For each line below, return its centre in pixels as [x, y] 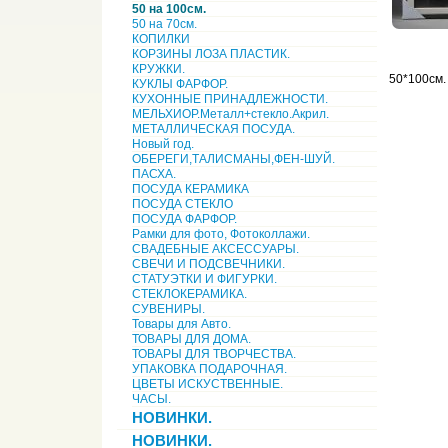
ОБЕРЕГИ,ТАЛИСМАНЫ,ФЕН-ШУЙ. [233, 159]
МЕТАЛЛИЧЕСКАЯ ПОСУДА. [213, 129]
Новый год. [163, 144]
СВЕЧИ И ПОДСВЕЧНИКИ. [208, 264]
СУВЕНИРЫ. [168, 309]
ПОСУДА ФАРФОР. [184, 219]
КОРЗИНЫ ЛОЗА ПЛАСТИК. [211, 54]
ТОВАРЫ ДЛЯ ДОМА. [191, 339]
